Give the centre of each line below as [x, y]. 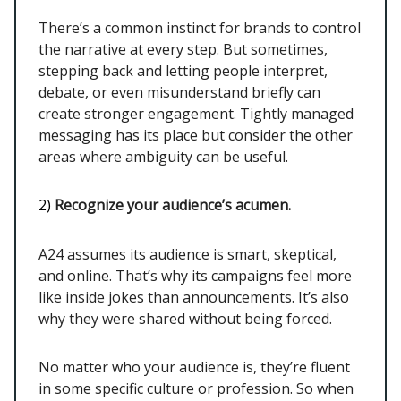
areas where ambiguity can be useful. [163, 156]
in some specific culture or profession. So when [196, 388]
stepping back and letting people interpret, [183, 70]
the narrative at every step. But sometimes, [183, 49]
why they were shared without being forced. [185, 318]
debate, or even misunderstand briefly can [179, 92]
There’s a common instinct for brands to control [200, 27]
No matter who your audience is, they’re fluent [194, 367]
